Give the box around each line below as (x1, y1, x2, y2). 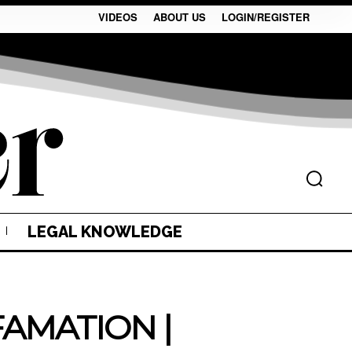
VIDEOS (98, 9, 137, 24)
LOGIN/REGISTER (222, 9, 310, 24)
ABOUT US (153, 9, 206, 24)
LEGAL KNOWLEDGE (27, 222, 182, 241)
